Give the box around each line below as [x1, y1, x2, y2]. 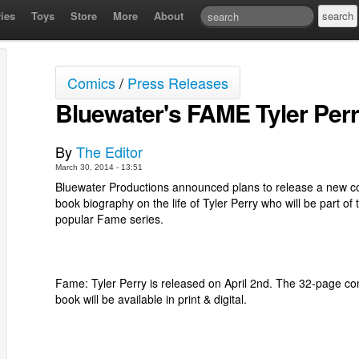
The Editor [76, 141, 143, 162]
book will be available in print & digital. [55, 291, 253, 307]
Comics [67, 72, 115, 93]
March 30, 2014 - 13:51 [55, 163, 143, 171]
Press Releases [127, 72, 228, 93]
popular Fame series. [55, 211, 163, 227]
